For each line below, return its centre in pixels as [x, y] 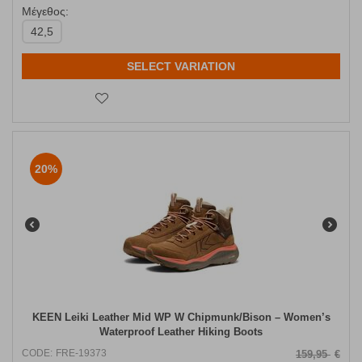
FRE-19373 [81, 354]
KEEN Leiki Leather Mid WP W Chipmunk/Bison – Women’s [181, 318]
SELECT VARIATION [181, 67]
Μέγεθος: [45, 12]
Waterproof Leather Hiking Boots [181, 332]
